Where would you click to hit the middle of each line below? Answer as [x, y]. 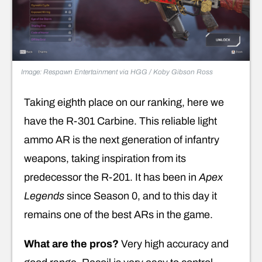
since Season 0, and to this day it [141, 196]
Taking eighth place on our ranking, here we [124, 102]
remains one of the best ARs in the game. [118, 214]
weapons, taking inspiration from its [105, 158]
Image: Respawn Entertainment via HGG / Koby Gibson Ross [117, 72]
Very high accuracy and [174, 244]
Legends [44, 196]
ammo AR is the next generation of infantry [122, 139]
